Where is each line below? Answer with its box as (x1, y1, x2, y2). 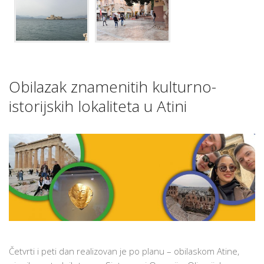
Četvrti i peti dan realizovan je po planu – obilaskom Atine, (9, 245, 239, 258)
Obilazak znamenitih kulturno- (9, 76, 216, 98)
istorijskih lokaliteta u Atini (9, 95, 187, 117)
